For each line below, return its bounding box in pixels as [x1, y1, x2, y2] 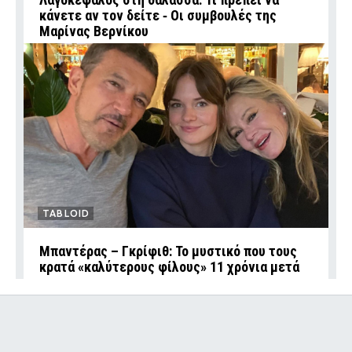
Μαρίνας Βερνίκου [39, 23, 148, 39]
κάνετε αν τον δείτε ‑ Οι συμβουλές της [39, 7, 277, 24]
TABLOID [42, 208, 90, 218]
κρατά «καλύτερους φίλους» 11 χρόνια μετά [39, 258, 299, 275]
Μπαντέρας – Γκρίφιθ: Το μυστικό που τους [39, 243, 297, 259]
